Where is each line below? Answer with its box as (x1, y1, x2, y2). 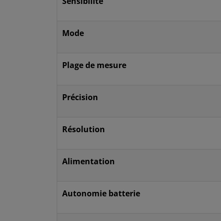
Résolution (62, 123, 105, 135)
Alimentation (62, 155, 115, 167)
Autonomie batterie (62, 187, 140, 199)
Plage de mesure (62, 59, 126, 71)
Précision (62, 91, 98, 103)
